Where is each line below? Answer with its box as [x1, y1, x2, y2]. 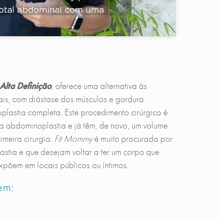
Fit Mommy [54, 132, 92, 145]
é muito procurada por [92, 132, 173, 145]
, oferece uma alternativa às [51, 80, 147, 92]
